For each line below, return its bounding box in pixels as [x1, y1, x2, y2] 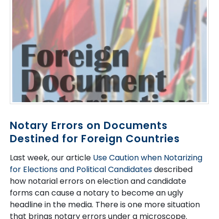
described [152, 164, 193, 175]
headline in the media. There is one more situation [10, 199, 200, 211]
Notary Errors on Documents [10, 118, 168, 133]
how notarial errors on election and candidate [10, 175, 186, 187]
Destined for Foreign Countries [10, 131, 180, 146]
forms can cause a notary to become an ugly [10, 187, 183, 199]
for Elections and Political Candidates [10, 164, 152, 175]
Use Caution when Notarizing [91, 152, 202, 164]
